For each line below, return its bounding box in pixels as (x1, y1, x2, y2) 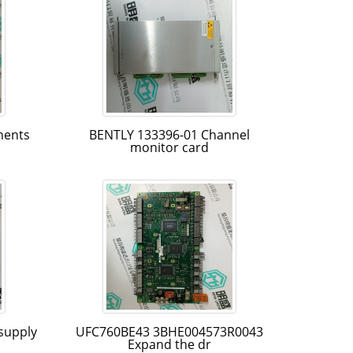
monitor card (129, 138, 209, 156)
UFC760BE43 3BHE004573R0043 (75, 322, 263, 340)
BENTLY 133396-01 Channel (88, 125, 250, 143)
